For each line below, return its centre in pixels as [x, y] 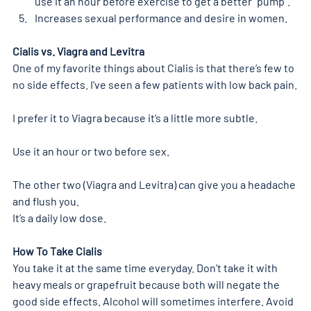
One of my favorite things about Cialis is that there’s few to [154, 67]
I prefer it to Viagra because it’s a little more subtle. [135, 117]
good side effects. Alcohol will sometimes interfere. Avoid [154, 301]
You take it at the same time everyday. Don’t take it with [146, 267]
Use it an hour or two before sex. [91, 151]
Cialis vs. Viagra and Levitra [79, 51]
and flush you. [46, 201]
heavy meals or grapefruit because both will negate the [147, 284]
